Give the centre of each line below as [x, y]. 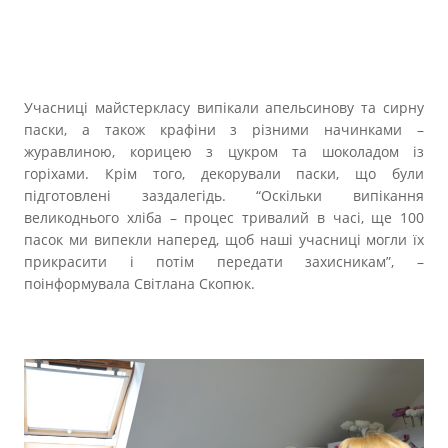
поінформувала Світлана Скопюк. [141, 284]
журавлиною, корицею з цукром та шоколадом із [224, 152]
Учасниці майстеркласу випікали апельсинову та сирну [224, 108]
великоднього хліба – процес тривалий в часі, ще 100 [224, 218]
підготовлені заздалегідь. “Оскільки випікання [224, 196]
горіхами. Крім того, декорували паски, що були [224, 174]
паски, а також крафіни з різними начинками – [224, 130]
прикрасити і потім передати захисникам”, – [224, 262]
